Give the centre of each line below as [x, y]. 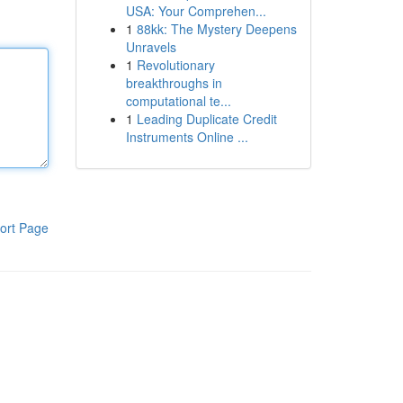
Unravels [151, 47]
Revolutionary [175, 65]
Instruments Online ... [187, 137]
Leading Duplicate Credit [206, 119]
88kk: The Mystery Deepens [216, 29]
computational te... [178, 101]
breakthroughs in [174, 83]
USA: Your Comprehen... [196, 11]
